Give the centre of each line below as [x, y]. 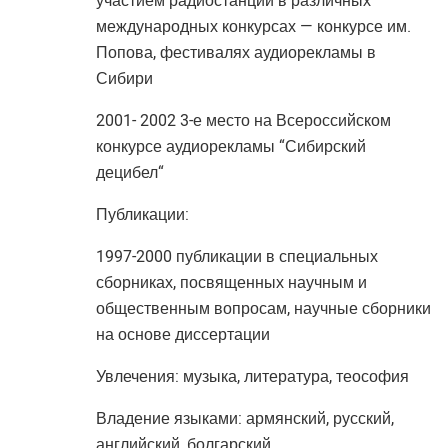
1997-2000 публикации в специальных [236, 256]
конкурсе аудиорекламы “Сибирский [230, 146]
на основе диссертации [182, 334]
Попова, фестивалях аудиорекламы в [235, 52]
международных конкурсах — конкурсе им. [253, 26]
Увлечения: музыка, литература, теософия [252, 376]
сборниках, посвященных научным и [231, 282]
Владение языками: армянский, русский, [244, 418]
